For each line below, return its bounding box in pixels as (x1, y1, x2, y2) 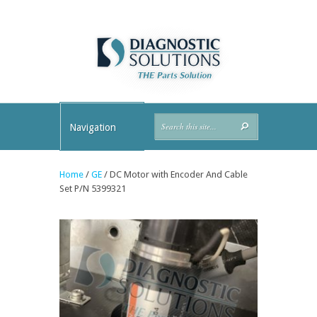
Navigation (69, 121, 116, 133)
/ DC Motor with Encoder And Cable (102, 168, 248, 180)
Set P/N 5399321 (59, 183, 126, 194)
